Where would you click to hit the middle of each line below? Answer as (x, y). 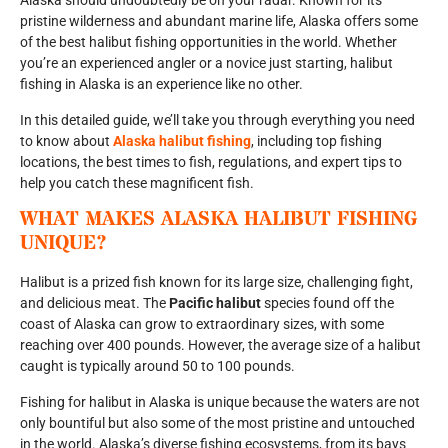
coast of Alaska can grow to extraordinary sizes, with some (202, 324)
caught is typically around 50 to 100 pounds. (157, 366)
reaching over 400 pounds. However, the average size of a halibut (220, 345)
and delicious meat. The (94, 303)
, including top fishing (316, 140)
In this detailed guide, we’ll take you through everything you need (217, 119)
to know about (66, 140)
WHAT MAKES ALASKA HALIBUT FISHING (219, 220)
